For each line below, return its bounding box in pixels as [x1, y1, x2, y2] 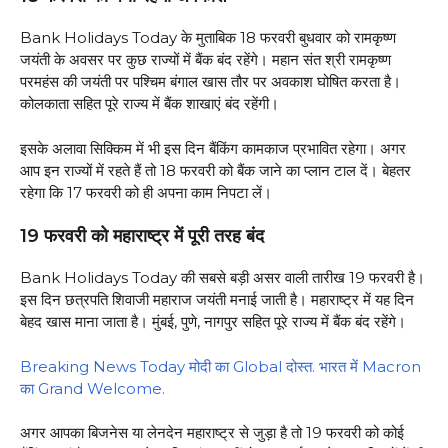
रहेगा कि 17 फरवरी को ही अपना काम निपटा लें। [20, 182, 272, 202]
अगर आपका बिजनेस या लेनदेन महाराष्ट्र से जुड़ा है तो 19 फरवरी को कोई [20, 423, 404, 443]
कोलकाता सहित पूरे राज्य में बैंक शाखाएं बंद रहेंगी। [20, 94, 279, 114]
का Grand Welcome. [20, 378, 165, 398]
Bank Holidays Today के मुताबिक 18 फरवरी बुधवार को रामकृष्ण [20, 28, 396, 48]
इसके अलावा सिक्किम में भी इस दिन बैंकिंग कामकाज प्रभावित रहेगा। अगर [20, 138, 406, 158]
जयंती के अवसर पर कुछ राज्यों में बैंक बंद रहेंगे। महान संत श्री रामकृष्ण [20, 50, 391, 70]
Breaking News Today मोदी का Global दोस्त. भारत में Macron [20, 356, 421, 376]
